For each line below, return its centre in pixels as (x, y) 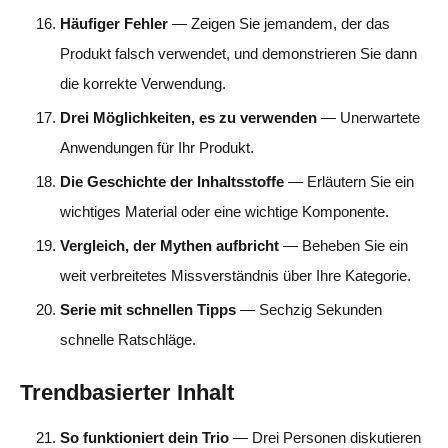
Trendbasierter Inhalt (127, 392)
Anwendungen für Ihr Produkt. (157, 147)
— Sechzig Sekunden (309, 309)
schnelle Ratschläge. (128, 339)
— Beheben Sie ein (343, 245)
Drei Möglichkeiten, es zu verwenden (188, 117)
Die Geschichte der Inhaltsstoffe (172, 181)
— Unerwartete (368, 117)
